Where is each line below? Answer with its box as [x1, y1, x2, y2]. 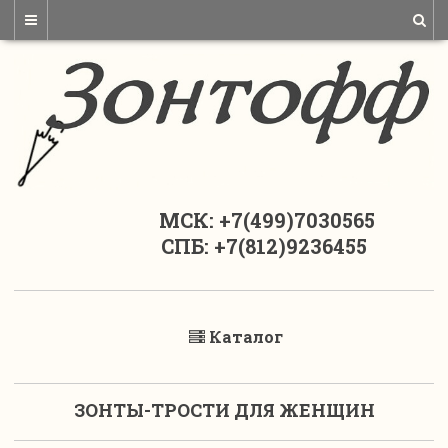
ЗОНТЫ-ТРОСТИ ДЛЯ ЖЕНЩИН [73, 398, 375, 423]
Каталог [209, 326, 283, 348]
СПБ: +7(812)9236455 [81, 233, 367, 260]
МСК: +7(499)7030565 [73, 207, 375, 234]
